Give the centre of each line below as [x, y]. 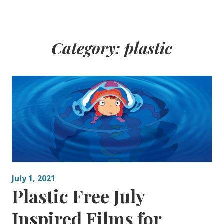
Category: [88, 48]
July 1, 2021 [33, 179]
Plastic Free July [78, 196]
